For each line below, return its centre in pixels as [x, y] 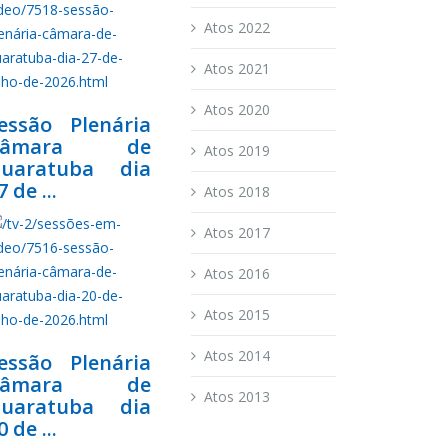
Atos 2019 [237, 150]
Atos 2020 [237, 109]
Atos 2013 [237, 396]
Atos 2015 [237, 314]
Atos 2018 [237, 191]
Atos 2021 [237, 68]
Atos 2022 [237, 27]
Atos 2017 [237, 232]
